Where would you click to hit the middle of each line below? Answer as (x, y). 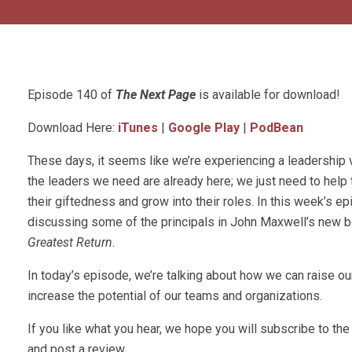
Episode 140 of (71, 95)
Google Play (204, 128)
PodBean (277, 128)
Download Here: (73, 128)
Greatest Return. (71, 243)
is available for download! (268, 95)
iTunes (138, 128)
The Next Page (156, 95)
